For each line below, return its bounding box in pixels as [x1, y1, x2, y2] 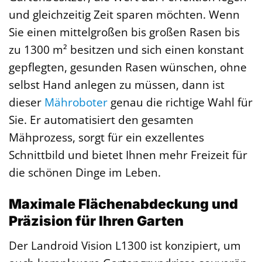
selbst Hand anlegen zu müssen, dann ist [9, 77, 225, 93]
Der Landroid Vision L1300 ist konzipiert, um [9, 237, 241, 253]
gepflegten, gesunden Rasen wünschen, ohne [9, 59, 247, 75]
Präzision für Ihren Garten [9, 213, 184, 230]
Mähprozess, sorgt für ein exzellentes [9, 129, 204, 146]
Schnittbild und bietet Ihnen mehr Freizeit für [9, 147, 247, 163]
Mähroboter [44, 94, 108, 111]
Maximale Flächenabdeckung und [9, 196, 238, 213]
